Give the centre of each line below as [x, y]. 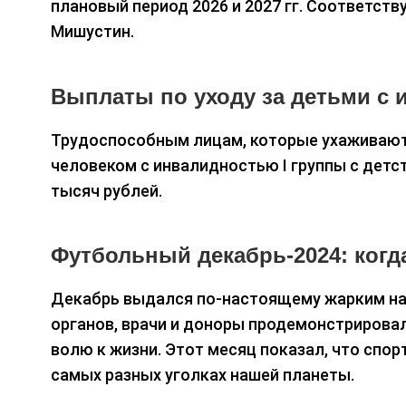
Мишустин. [92, 32]
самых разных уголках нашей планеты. [203, 374]
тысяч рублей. [106, 190]
